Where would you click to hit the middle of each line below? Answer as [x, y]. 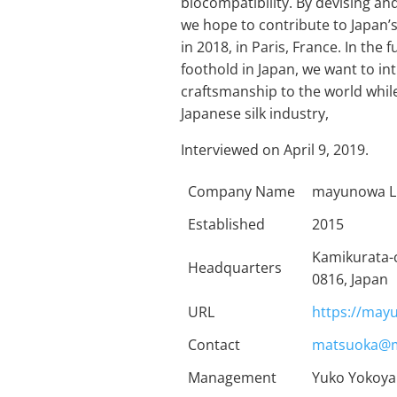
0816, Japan [350, 279]
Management [233, 377]
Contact [214, 344]
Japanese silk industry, [255, 113]
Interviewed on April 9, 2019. [275, 149]
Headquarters [235, 267]
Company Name [242, 191]
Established [227, 224]
